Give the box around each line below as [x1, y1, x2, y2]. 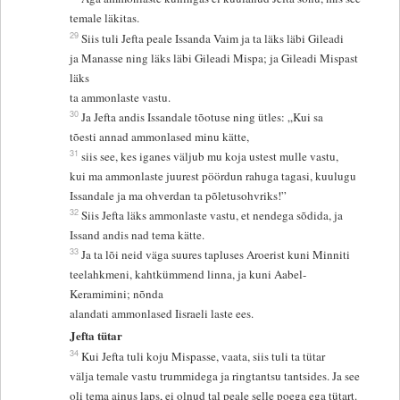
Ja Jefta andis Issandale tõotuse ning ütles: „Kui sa [81, 109, 328, 126]
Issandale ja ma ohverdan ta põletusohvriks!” [70, 187, 287, 204]
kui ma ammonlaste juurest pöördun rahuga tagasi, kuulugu [70, 168, 361, 185]
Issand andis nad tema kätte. [70, 227, 205, 244]
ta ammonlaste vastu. [70, 89, 171, 106]
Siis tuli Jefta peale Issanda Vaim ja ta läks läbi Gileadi [81, 30, 348, 47]
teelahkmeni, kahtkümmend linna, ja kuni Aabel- [70, 266, 307, 283]
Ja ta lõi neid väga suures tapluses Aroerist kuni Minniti [81, 246, 354, 263]
